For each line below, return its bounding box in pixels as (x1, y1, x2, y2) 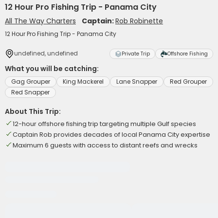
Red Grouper (170, 77, 207, 86)
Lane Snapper (116, 77, 157, 86)
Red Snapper (11, 88, 50, 96)
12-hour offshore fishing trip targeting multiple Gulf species (13, 119, 196, 128)
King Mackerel (63, 77, 104, 86)
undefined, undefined (14, 49, 78, 57)
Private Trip (122, 50, 150, 57)
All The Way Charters (5, 16, 76, 26)
